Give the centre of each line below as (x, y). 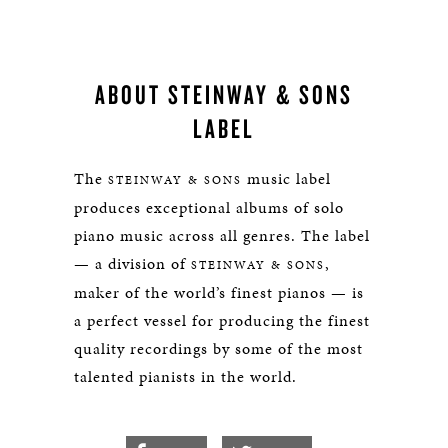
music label (286, 179)
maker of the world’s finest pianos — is (219, 293)
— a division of (132, 264)
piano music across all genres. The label (222, 236)
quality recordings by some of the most (218, 349)
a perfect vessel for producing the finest (222, 321)
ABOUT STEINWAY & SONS (224, 94)
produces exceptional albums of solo (209, 208)
